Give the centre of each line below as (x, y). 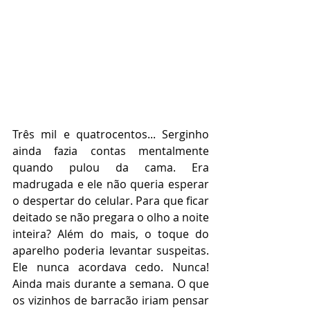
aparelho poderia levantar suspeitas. (111, 250)
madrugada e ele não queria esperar (111, 184)
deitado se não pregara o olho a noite (111, 217)
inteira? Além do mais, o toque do (111, 234)
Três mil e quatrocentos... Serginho (111, 134)
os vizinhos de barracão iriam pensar (111, 300)
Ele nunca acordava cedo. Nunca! (111, 267)
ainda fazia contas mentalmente (111, 151)
